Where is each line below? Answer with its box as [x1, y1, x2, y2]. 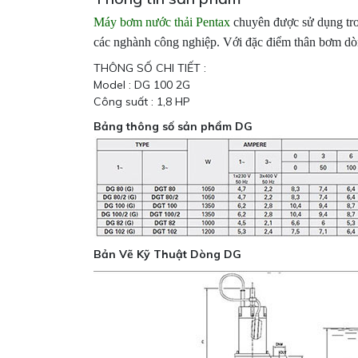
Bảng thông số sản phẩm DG [93, 119, 253, 134]
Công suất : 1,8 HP [93, 94, 190, 109]
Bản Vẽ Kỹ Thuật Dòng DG [93, 247, 241, 262]
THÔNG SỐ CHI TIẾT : [93, 61, 206, 76]
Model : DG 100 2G [93, 78, 190, 93]
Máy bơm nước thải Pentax [93, 15, 230, 30]
